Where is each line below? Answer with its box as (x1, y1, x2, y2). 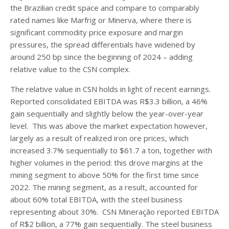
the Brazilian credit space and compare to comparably (10, 2, 199, 13)
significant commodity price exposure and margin (10, 27, 183, 37)
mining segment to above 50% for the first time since (10, 169, 199, 180)
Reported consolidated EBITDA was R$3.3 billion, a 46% (10, 96, 208, 106)
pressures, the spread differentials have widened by (10, 39, 195, 50)
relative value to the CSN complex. (10, 63, 130, 74)
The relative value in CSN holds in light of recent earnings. (10, 83, 211, 94)
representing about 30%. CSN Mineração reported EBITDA (10, 206, 219, 217)
